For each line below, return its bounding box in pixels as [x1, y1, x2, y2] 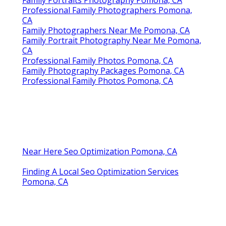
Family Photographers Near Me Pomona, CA [22, 24, 190, 36]
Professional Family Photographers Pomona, [22, 4, 192, 16]
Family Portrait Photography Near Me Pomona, [22, 34, 201, 46]
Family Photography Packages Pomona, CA [22, 65, 184, 76]
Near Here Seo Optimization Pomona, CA [22, 145, 177, 157]
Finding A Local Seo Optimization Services [22, 165, 179, 177]
